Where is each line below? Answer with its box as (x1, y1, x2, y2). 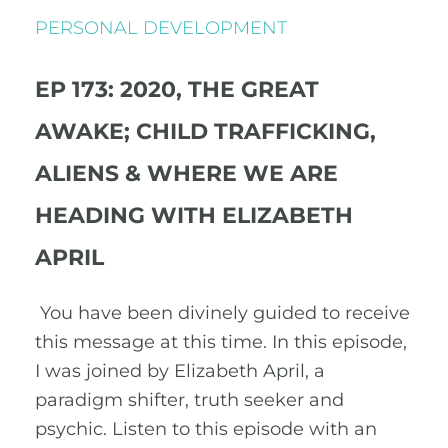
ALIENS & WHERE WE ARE (35, 160, 338, 187)
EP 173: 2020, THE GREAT (35, 76, 319, 103)
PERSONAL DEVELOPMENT (35, 17, 287, 39)
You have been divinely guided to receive (35, 302, 410, 324)
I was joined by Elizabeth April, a (35, 360, 325, 382)
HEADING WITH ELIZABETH (35, 202, 353, 229)
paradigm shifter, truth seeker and (35, 389, 344, 411)
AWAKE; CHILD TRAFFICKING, (35, 118, 376, 145)
